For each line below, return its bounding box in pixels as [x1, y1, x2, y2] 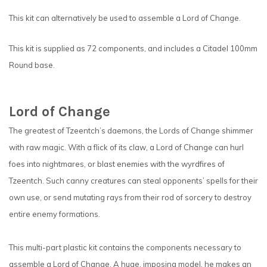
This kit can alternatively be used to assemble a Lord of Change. [9, 13, 241, 23]
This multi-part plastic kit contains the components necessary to [9, 243, 241, 253]
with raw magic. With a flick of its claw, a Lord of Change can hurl [9, 142, 244, 153]
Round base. [9, 60, 55, 70]
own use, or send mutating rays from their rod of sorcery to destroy [9, 193, 252, 203]
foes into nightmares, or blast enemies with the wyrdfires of [9, 159, 225, 169]
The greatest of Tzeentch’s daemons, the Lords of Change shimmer [9, 126, 253, 136]
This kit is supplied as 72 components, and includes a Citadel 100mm [9, 44, 257, 54]
